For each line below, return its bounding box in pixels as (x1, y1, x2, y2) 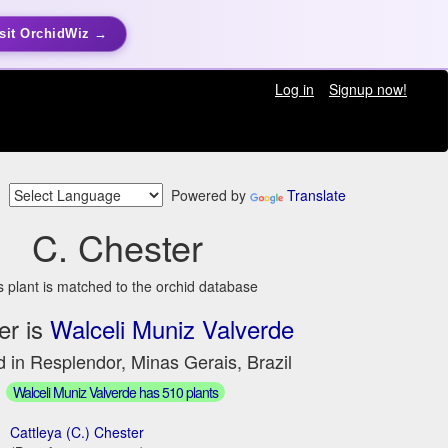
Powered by (163, 185, 250, 206)
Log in (274, 79, 314, 99)
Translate (287, 185, 346, 206)
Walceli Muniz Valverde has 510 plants (12, 381, 218, 402)
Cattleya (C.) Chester (10, 421, 145, 442)
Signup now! (328, 79, 407, 99)
